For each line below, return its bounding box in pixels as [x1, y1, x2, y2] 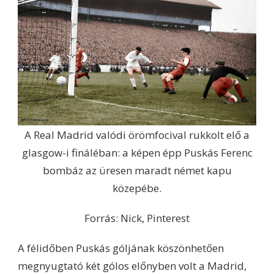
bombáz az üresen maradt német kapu [42, 163, 232, 177]
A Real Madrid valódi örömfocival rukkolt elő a [24, 127, 250, 142]
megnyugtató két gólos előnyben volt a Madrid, [18, 258, 246, 273]
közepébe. [113, 180, 161, 195]
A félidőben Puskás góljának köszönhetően [18, 240, 224, 255]
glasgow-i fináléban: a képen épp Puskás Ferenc [21, 145, 253, 160]
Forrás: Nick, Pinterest [84, 210, 190, 225]
